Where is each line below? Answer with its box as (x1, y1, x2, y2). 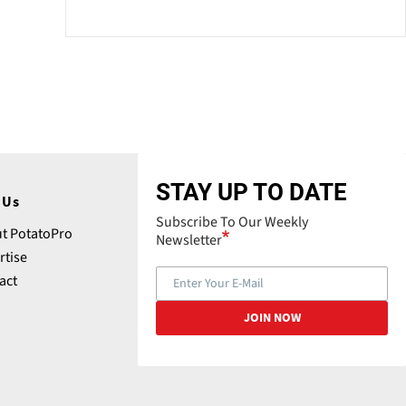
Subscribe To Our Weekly (156, 212, 308, 233)
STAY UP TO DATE (156, 179, 347, 207)
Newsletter (156, 230, 222, 251)
